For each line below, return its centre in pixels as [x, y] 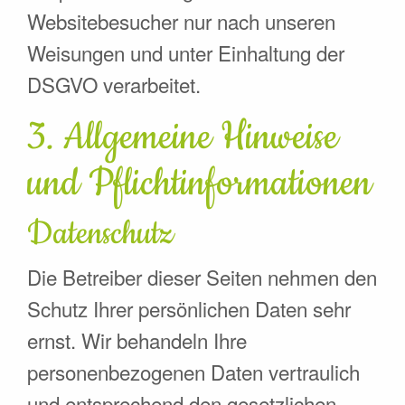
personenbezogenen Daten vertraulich [193, 371]
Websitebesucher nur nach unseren [181, 20]
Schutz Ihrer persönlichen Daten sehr [189, 308]
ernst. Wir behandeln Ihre [137, 339]
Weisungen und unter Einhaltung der [186, 52]
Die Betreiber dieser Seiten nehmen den [202, 276]
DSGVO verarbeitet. [114, 84]
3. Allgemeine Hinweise [183, 137]
